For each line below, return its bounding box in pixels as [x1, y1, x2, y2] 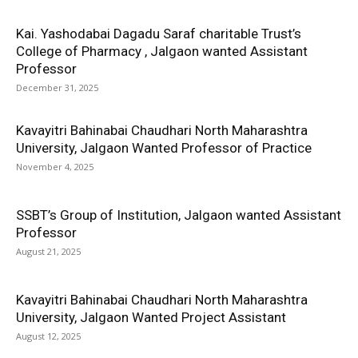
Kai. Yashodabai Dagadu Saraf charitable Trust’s [16, 26, 301, 42]
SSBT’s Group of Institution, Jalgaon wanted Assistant [16, 207, 341, 223]
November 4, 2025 [16, 161, 93, 173]
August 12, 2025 [16, 330, 81, 342]
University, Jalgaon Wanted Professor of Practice [16, 140, 312, 156]
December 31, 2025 [16, 82, 98, 93]
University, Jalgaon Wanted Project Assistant [16, 309, 286, 325]
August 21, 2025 [16, 245, 81, 257]
